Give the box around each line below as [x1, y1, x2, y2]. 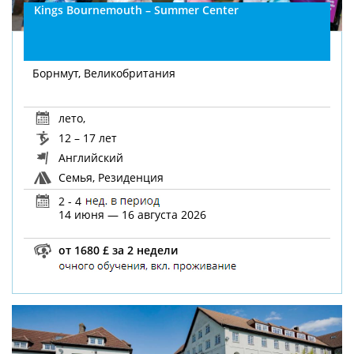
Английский [55, 149, 124, 165]
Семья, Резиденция [55, 169, 164, 185]
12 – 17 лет [55, 130, 118, 145]
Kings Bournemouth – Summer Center [34, 2, 239, 18]
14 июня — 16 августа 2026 [58, 207, 206, 223]
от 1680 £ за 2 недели [55, 242, 179, 258]
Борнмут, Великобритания [32, 66, 176, 81]
